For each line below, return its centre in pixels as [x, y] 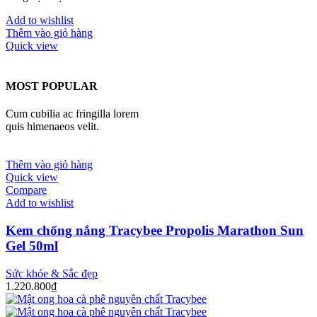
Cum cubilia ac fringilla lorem [72, 114]
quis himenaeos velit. [52, 127]
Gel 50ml [32, 246]
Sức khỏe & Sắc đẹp [52, 273]
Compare [26, 190]
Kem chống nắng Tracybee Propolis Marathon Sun [155, 230]
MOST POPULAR [52, 86]
